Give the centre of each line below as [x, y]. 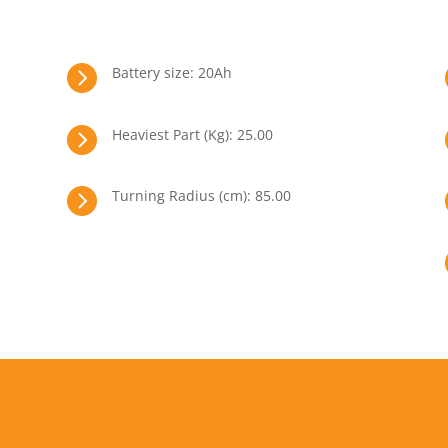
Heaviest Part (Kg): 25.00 [192, 134]
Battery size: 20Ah [171, 73]
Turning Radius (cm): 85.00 [201, 196]
